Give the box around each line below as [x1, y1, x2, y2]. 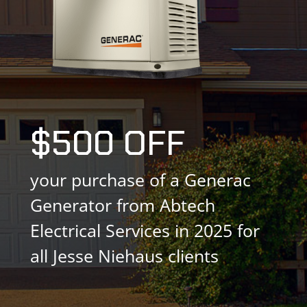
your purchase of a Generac [29, 167, 251, 191]
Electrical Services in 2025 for [29, 218, 260, 242]
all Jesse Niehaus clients [29, 243, 219, 267]
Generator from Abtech [29, 193, 215, 217]
